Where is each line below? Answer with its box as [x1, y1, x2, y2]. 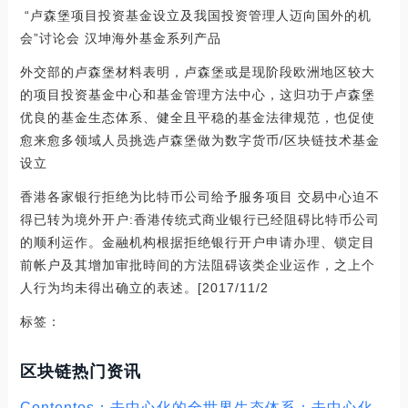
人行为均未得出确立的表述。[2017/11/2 [19, 280, 269, 295]
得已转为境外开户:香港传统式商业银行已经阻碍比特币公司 [19, 211, 380, 227]
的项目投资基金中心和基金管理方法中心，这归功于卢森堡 [19, 87, 375, 102]
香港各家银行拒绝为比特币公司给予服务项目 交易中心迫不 [19, 189, 380, 204]
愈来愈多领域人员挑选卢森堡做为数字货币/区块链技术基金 [19, 132, 380, 148]
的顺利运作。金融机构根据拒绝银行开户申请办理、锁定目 [19, 234, 375, 250]
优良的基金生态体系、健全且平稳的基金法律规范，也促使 [19, 109, 375, 125]
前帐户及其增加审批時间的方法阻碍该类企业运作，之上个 [19, 257, 375, 272]
